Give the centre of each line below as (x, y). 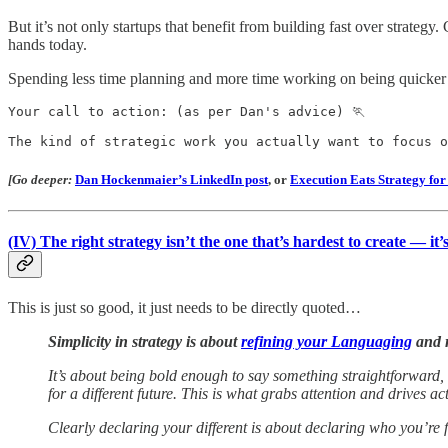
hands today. (47, 45)
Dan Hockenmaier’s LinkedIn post (171, 179)
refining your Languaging (326, 342)
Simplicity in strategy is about (144, 342)
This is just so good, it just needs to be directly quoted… (184, 308)
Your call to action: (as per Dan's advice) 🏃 (186, 112)
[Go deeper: (41, 179)
